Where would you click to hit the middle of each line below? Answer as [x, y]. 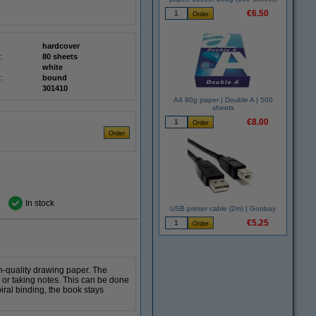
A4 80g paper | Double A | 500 [223, 100]
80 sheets [60, 56]
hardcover [61, 46]
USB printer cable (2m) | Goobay [223, 209]
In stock [40, 203]
